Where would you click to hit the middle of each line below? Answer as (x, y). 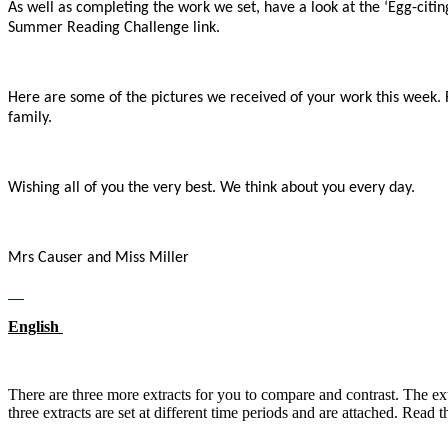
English (35, 326)
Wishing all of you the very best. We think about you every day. (211, 187)
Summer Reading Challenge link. (114, 27)
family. (30, 117)
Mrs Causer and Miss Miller (98, 257)
